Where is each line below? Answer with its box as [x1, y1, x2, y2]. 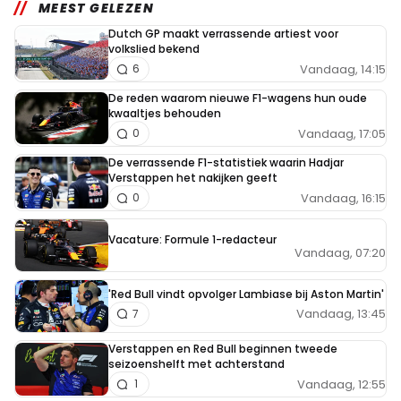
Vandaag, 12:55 [297, 375, 386, 393]
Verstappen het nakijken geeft [108, 170, 277, 186]
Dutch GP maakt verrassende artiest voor [108, 26, 338, 42]
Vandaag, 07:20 [294, 244, 386, 262]
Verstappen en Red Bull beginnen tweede [108, 341, 337, 357]
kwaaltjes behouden [108, 106, 221, 122]
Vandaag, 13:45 [296, 305, 386, 323]
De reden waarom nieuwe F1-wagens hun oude [108, 90, 367, 107]
